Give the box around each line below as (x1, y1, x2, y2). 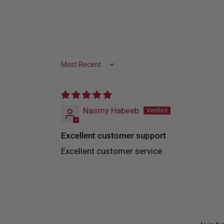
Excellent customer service (61, 146, 162, 156)
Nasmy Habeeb (83, 105, 139, 115)
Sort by (60, 64, 82, 72)
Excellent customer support (61, 130, 166, 140)
